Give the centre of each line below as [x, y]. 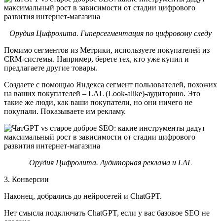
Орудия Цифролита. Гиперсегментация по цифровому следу [110, 33]
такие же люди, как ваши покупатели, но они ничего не [98, 102]
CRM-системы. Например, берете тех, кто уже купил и [96, 59]
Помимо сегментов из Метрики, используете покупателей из [107, 50]
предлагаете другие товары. [52, 68]
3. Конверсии [26, 179]
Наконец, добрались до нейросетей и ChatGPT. [84, 196]
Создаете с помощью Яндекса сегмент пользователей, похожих [110, 84]
